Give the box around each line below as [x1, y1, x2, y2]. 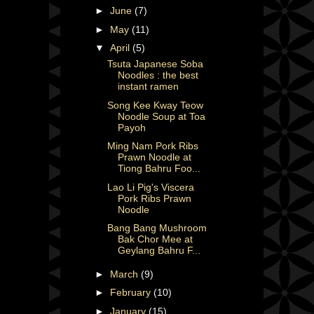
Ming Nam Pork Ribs [107, 140, 198, 152]
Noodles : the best [117, 69, 198, 81]
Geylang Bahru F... [117, 245, 200, 257]
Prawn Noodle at [117, 151, 191, 163]
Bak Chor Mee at [117, 233, 193, 245]
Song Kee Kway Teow [107, 99, 203, 111]
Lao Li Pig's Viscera [107, 181, 194, 193]
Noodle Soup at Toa [117, 110, 205, 122]
